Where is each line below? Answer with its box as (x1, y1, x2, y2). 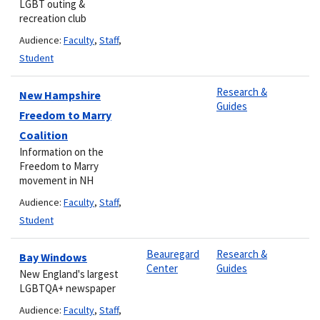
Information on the (19, 144, 104, 159)
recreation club (19, 11, 86, 25)
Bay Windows (19, 249, 87, 264)
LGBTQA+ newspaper (19, 281, 116, 295)
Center (146, 261, 178, 275)
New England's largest (19, 266, 119, 281)
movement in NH (19, 173, 94, 187)
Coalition (19, 127, 68, 142)
